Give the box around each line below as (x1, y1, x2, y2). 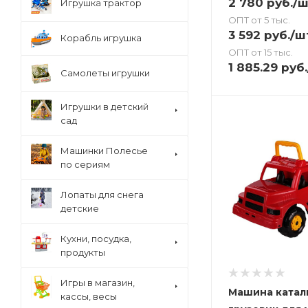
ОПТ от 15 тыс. (228, 46, 293, 58)
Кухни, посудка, (60, 233, 131, 244)
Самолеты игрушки (60, 67, 150, 78)
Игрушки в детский (60, 101, 148, 112)
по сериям (60, 159, 110, 170)
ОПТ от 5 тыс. (228, 14, 290, 25)
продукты (60, 247, 105, 258)
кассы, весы (60, 291, 117, 302)
